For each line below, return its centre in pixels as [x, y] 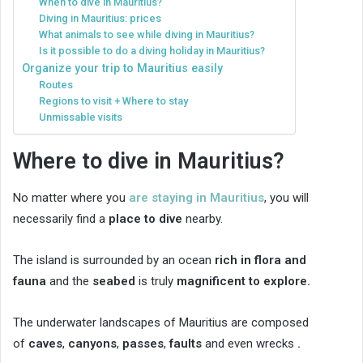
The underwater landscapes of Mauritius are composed [161, 323]
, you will [286, 198]
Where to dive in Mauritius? [149, 161]
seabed [114, 282]
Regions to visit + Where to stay [114, 100]
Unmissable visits [81, 117]
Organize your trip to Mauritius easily [122, 68]
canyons [92, 344]
